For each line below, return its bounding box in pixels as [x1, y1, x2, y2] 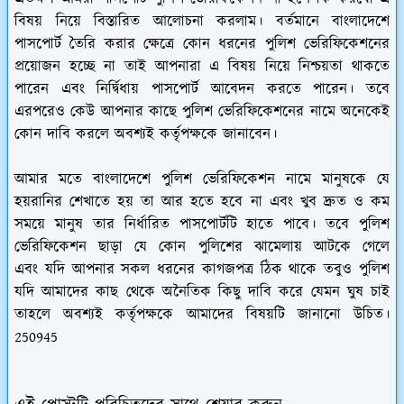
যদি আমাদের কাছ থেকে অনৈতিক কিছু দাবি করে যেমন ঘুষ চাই [14, 280, 390, 303]
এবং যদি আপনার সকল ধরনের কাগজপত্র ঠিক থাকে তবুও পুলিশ [14, 258, 390, 280]
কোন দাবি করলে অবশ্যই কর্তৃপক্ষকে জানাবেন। [14, 123, 277, 145]
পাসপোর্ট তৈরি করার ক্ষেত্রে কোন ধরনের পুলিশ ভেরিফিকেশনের [14, 32, 390, 55]
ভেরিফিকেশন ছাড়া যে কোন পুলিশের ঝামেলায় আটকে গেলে [14, 235, 390, 258]
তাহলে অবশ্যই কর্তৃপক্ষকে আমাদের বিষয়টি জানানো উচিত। [14, 303, 390, 326]
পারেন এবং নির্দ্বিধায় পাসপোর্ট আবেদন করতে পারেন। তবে [14, 78, 390, 100]
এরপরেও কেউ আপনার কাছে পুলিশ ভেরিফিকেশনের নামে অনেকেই [14, 100, 390, 123]
